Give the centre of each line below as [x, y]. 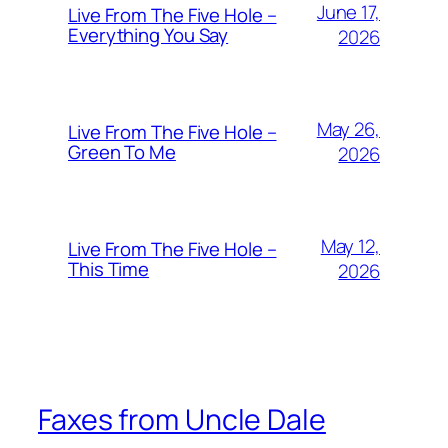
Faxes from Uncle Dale [182, 420]
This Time [109, 269]
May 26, [348, 129]
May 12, [350, 246]
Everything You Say [148, 35]
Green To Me [122, 152]
